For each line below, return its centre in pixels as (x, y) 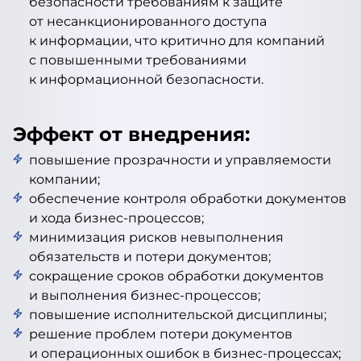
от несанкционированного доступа (148, 21)
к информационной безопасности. (146, 79)
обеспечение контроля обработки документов (188, 199)
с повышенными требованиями (138, 60)
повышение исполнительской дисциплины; (178, 315)
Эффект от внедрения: (131, 134)
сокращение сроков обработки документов (176, 276)
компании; (64, 179)
